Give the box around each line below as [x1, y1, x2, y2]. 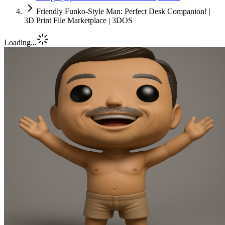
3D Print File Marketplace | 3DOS [24, 16, 133, 25]
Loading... [4, 38, 37, 47]
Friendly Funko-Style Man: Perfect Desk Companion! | [36, 7, 210, 16]
